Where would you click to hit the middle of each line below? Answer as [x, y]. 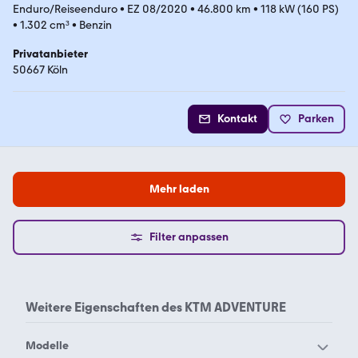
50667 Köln [40, 70]
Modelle [47, 346]
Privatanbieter [50, 54]
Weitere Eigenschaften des [104, 307]
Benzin [95, 25]
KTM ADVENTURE [234, 307]
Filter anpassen [189, 237]
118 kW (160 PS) [300, 9]
